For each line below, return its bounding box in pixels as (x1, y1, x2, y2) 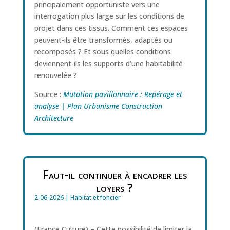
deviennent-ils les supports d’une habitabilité (34, 58, 183, 68)
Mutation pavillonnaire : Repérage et (63, 89, 182, 99)
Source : (34, 89, 63, 99)
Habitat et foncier (70, 193, 121, 202)
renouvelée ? (34, 70, 77, 80)
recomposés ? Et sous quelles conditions (34, 46, 171, 56)
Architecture (34, 112, 73, 123)
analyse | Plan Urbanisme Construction (34, 101, 162, 111)
